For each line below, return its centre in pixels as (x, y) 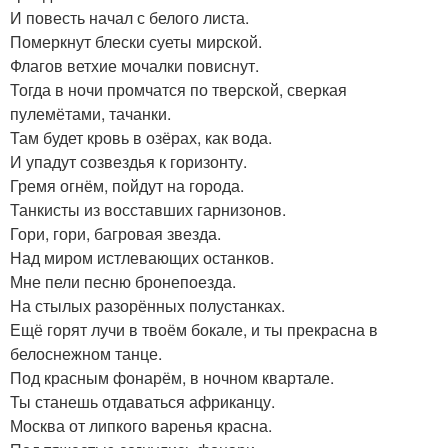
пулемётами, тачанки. (90, 114)
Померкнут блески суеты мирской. (136, 42)
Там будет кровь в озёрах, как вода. (141, 138)
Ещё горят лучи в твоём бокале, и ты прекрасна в (194, 330)
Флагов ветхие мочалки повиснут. (134, 66)
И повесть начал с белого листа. (129, 18)
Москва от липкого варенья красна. (141, 426)
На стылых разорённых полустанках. (147, 306)
